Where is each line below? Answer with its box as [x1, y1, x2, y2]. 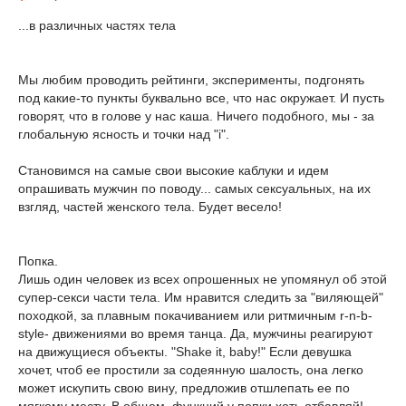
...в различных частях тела [18, 18, 176, 33]
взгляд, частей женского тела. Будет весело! [18, 199, 282, 214]
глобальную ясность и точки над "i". [18, 127, 229, 141]
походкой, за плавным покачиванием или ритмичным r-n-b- [18, 308, 372, 323]
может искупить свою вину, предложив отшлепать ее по [18, 381, 350, 395]
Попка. [18, 254, 58, 268]
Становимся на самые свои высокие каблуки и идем [18, 163, 329, 178]
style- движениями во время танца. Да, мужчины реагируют [18, 326, 372, 341]
